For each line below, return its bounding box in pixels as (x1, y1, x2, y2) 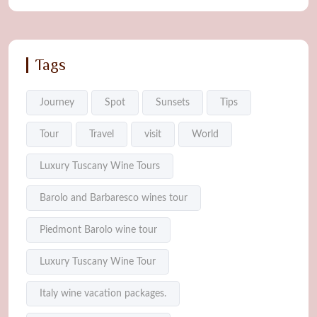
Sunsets (156, 98, 190, 108)
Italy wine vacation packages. (40, 289, 166, 299)
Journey (40, 98, 74, 108)
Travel (89, 129, 114, 140)
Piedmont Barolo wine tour (40, 225, 157, 236)
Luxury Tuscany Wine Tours (40, 161, 160, 172)
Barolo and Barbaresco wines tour (40, 193, 188, 204)
